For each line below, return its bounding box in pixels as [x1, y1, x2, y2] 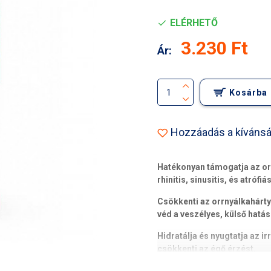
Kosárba [229, 87, 267, 97]
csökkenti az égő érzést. [157, 244, 258, 253]
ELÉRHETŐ [170, 17, 218, 28]
